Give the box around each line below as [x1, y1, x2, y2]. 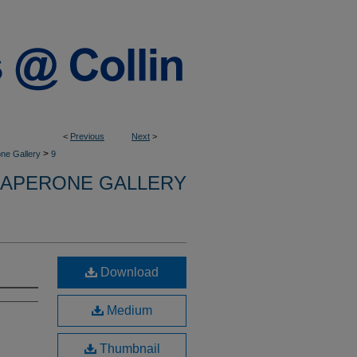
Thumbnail [96, 342, 160, 355]
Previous [70, 131, 104, 141]
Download [97, 265, 159, 279]
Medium [104, 304, 152, 317]
